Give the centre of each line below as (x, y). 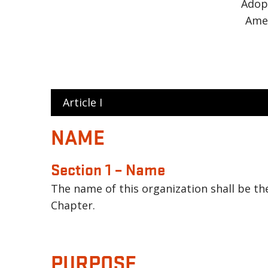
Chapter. (73, 205)
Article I (83, 103)
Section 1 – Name (108, 169)
